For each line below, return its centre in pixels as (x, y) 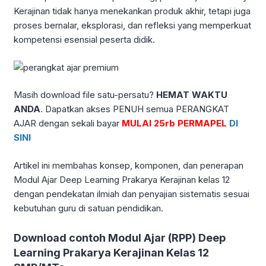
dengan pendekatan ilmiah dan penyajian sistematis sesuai (132, 194)
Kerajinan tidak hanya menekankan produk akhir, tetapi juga (132, 11)
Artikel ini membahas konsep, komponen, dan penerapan (129, 165)
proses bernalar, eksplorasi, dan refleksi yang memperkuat (132, 26)
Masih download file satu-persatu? (85, 95)
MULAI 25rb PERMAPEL (174, 123)
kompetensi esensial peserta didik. (84, 40)
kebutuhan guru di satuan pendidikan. (88, 208)
